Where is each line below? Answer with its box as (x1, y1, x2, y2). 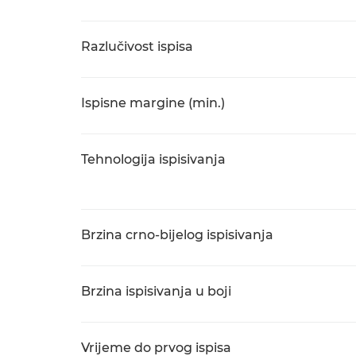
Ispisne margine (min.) (81, 95, 225, 110)
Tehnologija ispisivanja (81, 152, 226, 167)
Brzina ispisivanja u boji (81, 284, 231, 299)
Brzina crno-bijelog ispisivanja (81, 227, 273, 242)
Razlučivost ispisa (81, 39, 193, 54)
